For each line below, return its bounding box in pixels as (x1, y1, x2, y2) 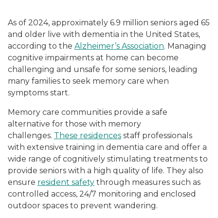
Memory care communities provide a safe (8, 108, 167, 117)
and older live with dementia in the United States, (8, 30, 200, 39)
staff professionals (121, 131, 192, 140)
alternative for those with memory (8, 119, 141, 128)
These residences (54, 131, 121, 140)
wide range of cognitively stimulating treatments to (8, 154, 208, 163)
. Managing (164, 41, 206, 51)
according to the (8, 41, 74, 51)
